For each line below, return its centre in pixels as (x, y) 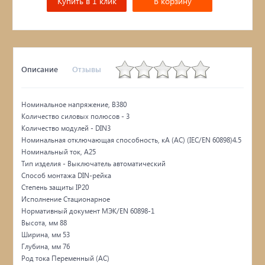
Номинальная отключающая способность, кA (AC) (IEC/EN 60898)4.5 (132, 140)
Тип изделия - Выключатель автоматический (94, 163)
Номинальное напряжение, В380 (74, 104)
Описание (40, 69)
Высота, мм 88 (44, 222)
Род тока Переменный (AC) (66, 258)
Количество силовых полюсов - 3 (76, 116)
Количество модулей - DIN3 (66, 128)
